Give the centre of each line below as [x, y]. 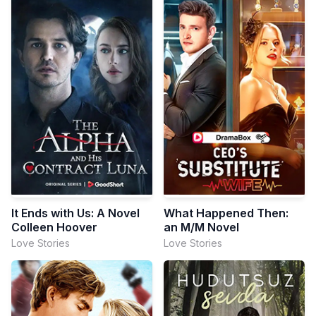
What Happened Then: [226, 213]
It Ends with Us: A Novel [75, 213]
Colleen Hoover [54, 227]
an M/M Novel [201, 227]
